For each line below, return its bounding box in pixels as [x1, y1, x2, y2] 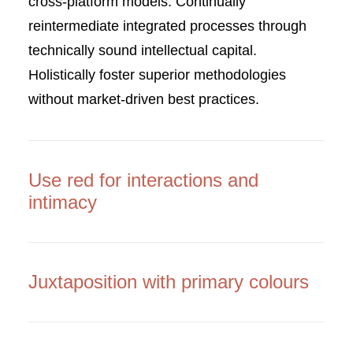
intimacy [28, 191, 97, 213]
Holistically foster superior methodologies [28, 67, 286, 83]
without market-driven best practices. [28, 91, 259, 107]
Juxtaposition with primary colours [28, 271, 309, 292]
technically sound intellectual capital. [28, 43, 257, 58]
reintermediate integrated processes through [28, 18, 307, 34]
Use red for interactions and [28, 169, 258, 191]
